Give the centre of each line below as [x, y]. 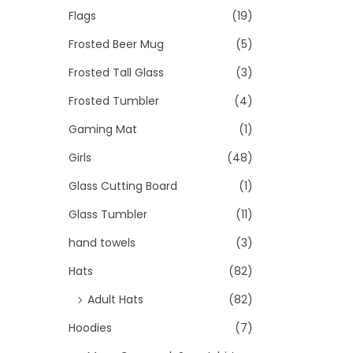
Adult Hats [115, 299]
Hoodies [90, 328]
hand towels [102, 243]
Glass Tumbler [108, 214]
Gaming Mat [103, 129]
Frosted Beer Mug [116, 44]
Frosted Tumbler [114, 101]
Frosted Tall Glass [116, 72]
